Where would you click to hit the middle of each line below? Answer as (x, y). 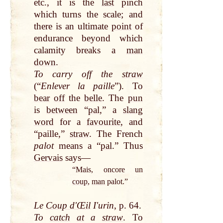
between (62, 110)
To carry (58, 74)
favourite (103, 122)
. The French (116, 134)
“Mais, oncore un (108, 170)
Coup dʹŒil (68, 206)
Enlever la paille (78, 86)
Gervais (48, 158)
